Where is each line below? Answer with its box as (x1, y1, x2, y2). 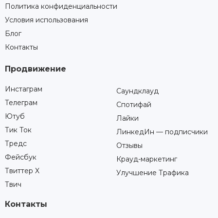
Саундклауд (116, 87, 159, 96)
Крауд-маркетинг (116, 155, 177, 164)
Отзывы (116, 141, 143, 150)
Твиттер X (5, 166, 39, 176)
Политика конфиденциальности (5, 2, 117, 11)
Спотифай (116, 100, 151, 109)
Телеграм (5, 98, 37, 108)
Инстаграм (5, 85, 42, 94)
